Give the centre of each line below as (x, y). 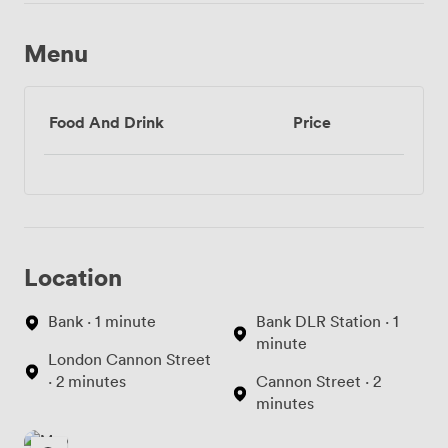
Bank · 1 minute (102, 321)
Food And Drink (106, 122)
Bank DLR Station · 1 (327, 321)
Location (73, 277)
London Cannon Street (129, 359)
